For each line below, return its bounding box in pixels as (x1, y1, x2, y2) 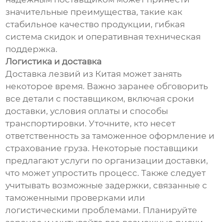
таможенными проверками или (5, 193, 146, 203)
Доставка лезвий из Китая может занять (5, 69, 182, 79)
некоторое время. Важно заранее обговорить (5, 81, 209, 92)
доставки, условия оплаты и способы (5, 106, 168, 116)
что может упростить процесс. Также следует (5, 168, 206, 178)
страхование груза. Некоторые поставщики (5, 143, 199, 154)
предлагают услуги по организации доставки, (5, 156, 209, 166)
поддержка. (5, 44, 58, 55)
